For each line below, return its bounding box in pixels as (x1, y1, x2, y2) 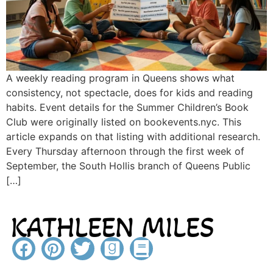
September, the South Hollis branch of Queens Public (6, 159, 250, 172)
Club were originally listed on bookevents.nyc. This (6, 115, 241, 128)
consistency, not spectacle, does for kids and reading (6, 86, 253, 99)
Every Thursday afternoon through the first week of (6, 144, 244, 157)
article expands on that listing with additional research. (6, 130, 260, 143)
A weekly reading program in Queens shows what (6, 71, 235, 84)
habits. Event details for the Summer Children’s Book (6, 101, 249, 113)
